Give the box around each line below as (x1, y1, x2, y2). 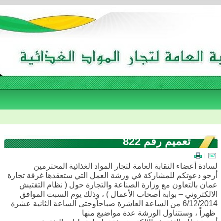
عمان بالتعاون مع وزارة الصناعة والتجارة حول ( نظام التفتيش (19, 180, 218, 189)
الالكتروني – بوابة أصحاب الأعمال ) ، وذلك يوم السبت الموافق (20, 189, 218, 198)
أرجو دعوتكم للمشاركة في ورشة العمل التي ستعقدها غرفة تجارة (7, 171, 218, 180)
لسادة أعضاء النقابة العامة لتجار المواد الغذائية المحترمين (34, 161, 218, 170)
